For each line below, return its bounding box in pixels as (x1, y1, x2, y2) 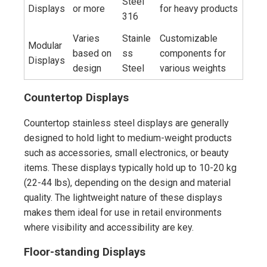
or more (73, 3, 105, 15)
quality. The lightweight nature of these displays (24, 191, 222, 203)
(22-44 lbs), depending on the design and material (24, 176, 231, 188)
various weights (160, 63, 226, 74)
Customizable (160, 33, 218, 45)
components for (160, 48, 226, 60)
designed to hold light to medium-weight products (24, 132, 232, 144)
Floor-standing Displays (24, 246, 145, 259)
